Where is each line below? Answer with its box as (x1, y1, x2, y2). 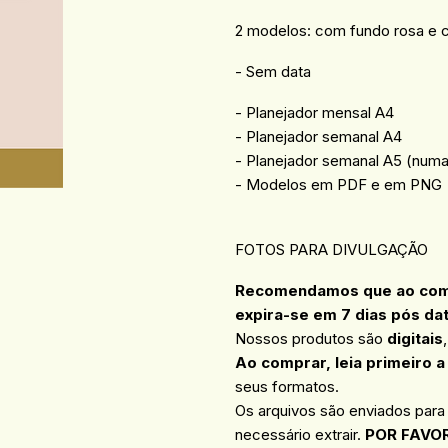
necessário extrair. (235, 424, 366, 444)
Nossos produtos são (235, 328, 388, 348)
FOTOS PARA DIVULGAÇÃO (235, 240, 429, 260)
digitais (387, 328, 444, 348)
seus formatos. (235, 376, 344, 396)
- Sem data (235, 62, 312, 82)
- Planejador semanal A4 (235, 127, 403, 147)
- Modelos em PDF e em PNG (235, 175, 443, 195)
